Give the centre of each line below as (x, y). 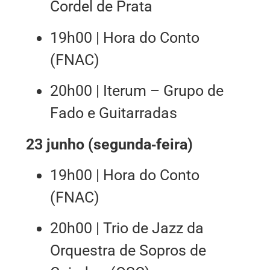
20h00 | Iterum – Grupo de (137, 91)
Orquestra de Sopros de (128, 251)
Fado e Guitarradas (113, 113)
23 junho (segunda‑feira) (109, 144)
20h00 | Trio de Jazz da (127, 228)
